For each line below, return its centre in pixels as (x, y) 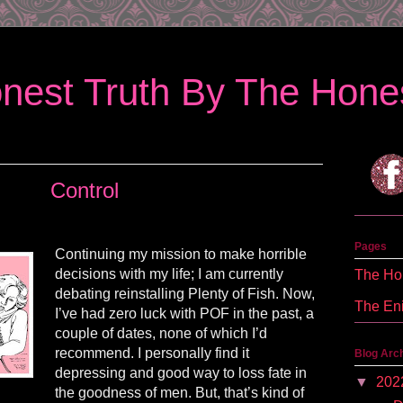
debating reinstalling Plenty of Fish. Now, (185, 294)
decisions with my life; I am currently (169, 274)
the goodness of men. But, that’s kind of (179, 393)
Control (85, 191)
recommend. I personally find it (152, 354)
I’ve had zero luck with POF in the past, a (184, 314)
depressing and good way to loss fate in (181, 373)
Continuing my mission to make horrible (181, 255)
